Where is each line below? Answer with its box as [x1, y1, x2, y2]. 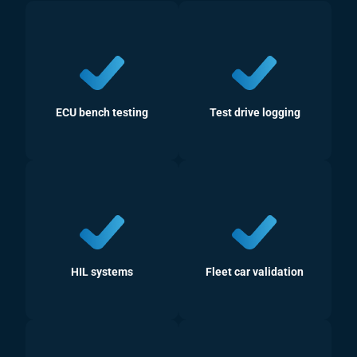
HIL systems [71, 265, 134, 278]
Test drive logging [209, 105, 300, 119]
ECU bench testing [56, 105, 149, 119]
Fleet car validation [206, 265, 304, 278]
